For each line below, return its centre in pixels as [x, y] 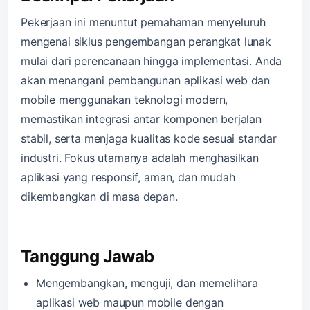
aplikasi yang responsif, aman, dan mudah [128, 177]
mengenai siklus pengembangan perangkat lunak [146, 41]
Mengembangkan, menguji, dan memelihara [147, 283]
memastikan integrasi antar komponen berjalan [141, 119]
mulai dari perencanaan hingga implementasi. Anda [152, 61]
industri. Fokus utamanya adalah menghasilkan [140, 157]
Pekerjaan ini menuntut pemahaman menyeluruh [144, 22]
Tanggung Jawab [88, 256]
